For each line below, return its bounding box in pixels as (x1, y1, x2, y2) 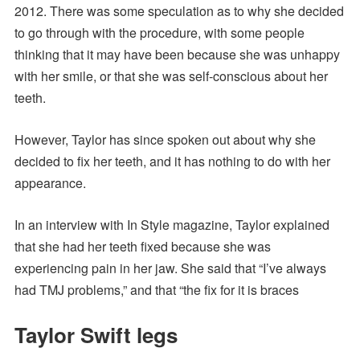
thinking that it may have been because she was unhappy (14, 45, 340, 64)
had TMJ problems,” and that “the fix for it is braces (14, 280, 299, 300)
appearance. (14, 174, 86, 193)
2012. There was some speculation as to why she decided (14, 2, 344, 21)
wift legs (93, 320, 178, 350)
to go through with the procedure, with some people (14, 23, 305, 43)
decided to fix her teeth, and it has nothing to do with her (14, 152, 330, 171)
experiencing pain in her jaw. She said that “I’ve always (14, 259, 326, 278)
